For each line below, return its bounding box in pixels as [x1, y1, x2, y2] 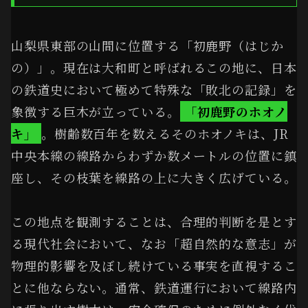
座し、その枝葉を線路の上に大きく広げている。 [11, 168, 297, 186]
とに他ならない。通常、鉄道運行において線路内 [11, 278, 297, 296]
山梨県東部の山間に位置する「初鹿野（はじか [11, 36, 284, 54]
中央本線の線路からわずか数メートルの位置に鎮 [11, 146, 297, 164]
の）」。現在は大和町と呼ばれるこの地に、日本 [11, 58, 297, 76]
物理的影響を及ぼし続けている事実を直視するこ [11, 256, 297, 274]
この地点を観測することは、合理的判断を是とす [11, 212, 297, 230]
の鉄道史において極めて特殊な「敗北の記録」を [11, 80, 297, 98]
